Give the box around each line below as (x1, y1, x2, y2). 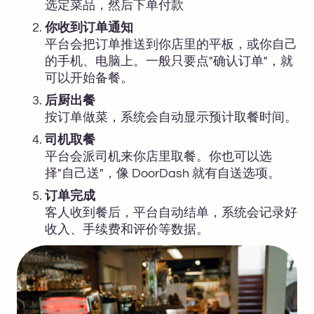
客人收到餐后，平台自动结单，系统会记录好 (45, 205, 297, 219)
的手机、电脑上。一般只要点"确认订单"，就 (45, 54, 293, 68)
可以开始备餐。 (45, 71, 133, 85)
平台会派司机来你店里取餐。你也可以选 (45, 149, 272, 163)
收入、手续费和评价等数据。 (45, 222, 209, 236)
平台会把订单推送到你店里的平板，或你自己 (45, 37, 297, 51)
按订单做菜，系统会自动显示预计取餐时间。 (45, 110, 297, 124)
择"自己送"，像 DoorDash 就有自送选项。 (45, 166, 280, 180)
